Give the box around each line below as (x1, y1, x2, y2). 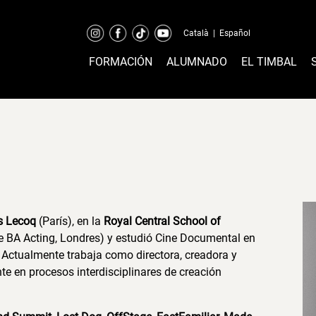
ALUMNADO (166, 55, 227, 68)
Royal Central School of (101, 214, 221, 228)
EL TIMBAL (241, 55, 297, 68)
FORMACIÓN (88, 55, 152, 68)
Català (183, 28, 209, 38)
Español (219, 28, 250, 38)
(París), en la (36, 214, 102, 228)
